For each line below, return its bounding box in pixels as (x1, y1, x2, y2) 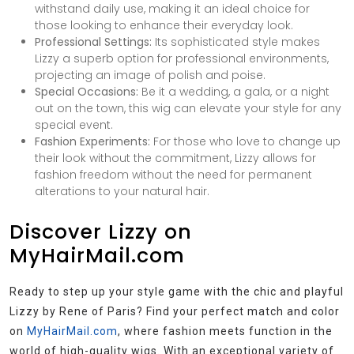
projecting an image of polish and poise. (35, 67, 265, 84)
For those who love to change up (150, 134, 341, 150)
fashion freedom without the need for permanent (35, 167, 312, 183)
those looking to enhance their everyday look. (35, 17, 293, 34)
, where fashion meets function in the (118, 325, 333, 338)
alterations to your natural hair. (35, 183, 209, 200)
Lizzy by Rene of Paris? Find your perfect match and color (9, 305, 340, 318)
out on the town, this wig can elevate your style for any (35, 100, 341, 117)
